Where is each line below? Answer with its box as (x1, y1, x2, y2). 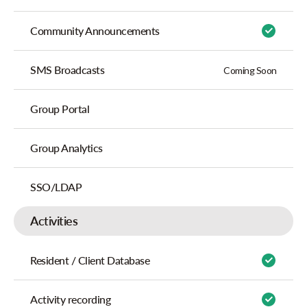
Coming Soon (223, 64, 277, 76)
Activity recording (30, 293, 111, 306)
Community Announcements (30, 24, 160, 37)
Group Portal (30, 102, 90, 115)
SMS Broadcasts (30, 63, 105, 76)
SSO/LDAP (30, 180, 82, 193)
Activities (30, 213, 78, 228)
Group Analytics (30, 141, 103, 154)
